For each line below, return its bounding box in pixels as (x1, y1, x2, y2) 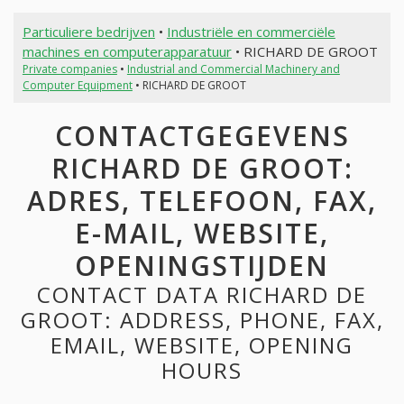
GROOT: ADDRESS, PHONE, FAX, (20, 305, 384, 335)
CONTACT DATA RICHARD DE (37, 280, 367, 310)
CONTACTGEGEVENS (54, 117, 350, 155)
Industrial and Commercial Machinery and (126, 60, 340, 77)
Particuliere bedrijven (22, 22, 155, 41)
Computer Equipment (22, 77, 133, 93)
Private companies (22, 60, 117, 77)
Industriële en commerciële (166, 22, 335, 41)
